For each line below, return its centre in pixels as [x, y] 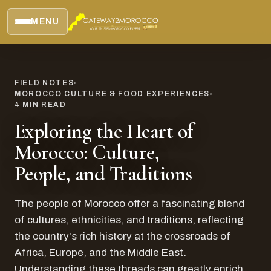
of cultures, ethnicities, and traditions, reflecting [129, 220]
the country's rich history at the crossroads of [122, 236]
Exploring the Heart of [104, 132]
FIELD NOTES [44, 83]
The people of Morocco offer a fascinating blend [129, 204]
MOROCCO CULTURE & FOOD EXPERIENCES [113, 94]
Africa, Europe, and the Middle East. [100, 253]
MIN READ [43, 105]
